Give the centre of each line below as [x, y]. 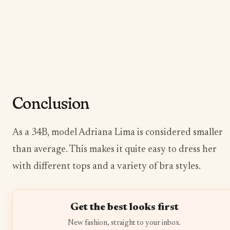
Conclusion [51, 103]
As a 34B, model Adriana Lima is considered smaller [118, 133]
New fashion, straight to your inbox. [124, 223]
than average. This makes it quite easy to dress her [114, 150]
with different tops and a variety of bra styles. [107, 167]
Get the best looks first [124, 208]
